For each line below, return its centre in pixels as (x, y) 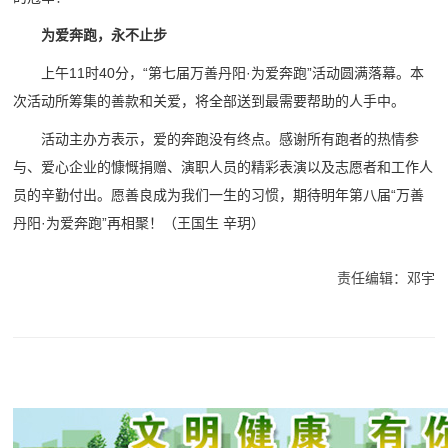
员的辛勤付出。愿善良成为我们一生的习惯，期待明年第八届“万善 (219, 195)
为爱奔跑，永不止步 (104, 35)
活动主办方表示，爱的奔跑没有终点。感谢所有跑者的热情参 (230, 139)
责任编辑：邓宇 (385, 278)
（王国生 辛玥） (214, 223)
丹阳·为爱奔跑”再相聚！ (88, 223)
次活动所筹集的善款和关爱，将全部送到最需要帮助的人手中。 (209, 101)
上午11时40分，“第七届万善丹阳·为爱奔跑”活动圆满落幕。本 (233, 73)
